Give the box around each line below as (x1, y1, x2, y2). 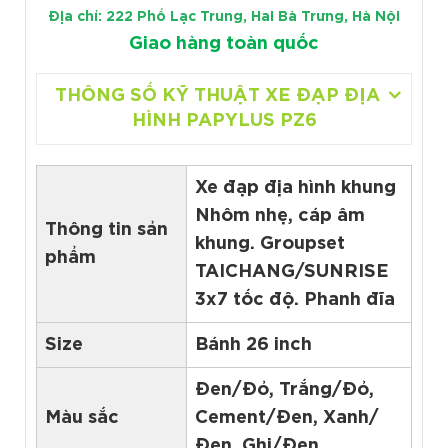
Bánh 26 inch (195, 336, 312, 353)
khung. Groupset (195, 235, 345, 252)
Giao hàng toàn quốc (129, 35, 319, 52)
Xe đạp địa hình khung (195, 179, 396, 196)
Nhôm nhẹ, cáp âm (195, 207, 365, 224)
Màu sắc (45, 409, 119, 426)
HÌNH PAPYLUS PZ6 (131, 112, 317, 129)
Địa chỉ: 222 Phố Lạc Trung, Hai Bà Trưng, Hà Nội (48, 10, 400, 23)
